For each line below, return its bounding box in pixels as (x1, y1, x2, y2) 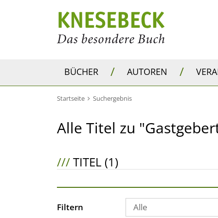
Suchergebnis (93, 94, 132, 103)
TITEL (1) (70, 154, 118, 170)
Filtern (57, 201, 83, 213)
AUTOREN (127, 65, 167, 77)
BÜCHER (64, 65, 98, 77)
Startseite (57, 94, 85, 103)
